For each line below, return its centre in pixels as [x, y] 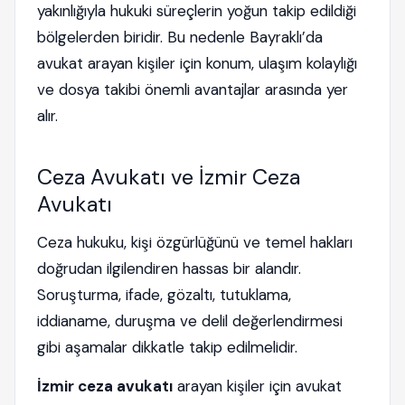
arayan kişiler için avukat [257, 386]
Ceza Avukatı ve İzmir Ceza [169, 177]
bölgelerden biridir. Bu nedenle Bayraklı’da [180, 37]
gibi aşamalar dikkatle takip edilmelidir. [167, 347]
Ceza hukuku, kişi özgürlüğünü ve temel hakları [195, 242]
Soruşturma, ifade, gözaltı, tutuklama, [164, 295]
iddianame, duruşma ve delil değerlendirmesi [190, 321]
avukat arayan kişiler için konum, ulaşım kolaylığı [197, 63]
